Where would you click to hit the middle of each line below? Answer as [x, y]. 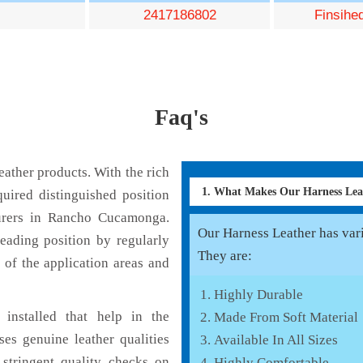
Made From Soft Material [286, 317]
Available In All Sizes [276, 340]
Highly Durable [258, 294]
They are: [225, 255]
